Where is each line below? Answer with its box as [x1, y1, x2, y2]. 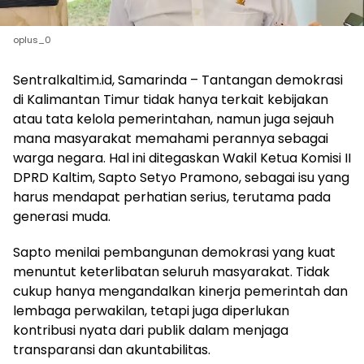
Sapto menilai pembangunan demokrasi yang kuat [13, 242, 336, 262]
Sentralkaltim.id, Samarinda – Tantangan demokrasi [13, 70, 343, 89]
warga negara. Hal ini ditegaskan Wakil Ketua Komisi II [13, 148, 351, 167]
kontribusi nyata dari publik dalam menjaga [13, 320, 288, 340]
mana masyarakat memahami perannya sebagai [13, 128, 328, 148]
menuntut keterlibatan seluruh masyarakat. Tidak [13, 262, 330, 281]
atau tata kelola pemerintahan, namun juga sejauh [13, 109, 334, 128]
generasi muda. [13, 206, 110, 226]
